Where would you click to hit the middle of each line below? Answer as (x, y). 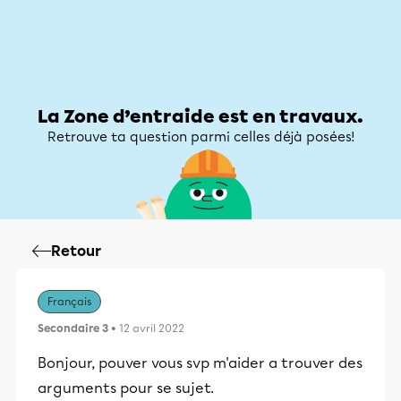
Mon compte (331, 66)
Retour (76, 251)
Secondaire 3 (73, 328)
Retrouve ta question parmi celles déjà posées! (200, 137)
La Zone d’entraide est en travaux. (200, 116)
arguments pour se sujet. (126, 388)
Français (69, 302)
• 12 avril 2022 (146, 328)
